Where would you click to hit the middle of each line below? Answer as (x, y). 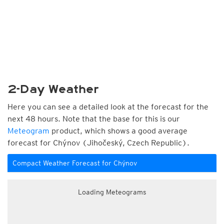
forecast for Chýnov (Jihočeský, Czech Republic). (98, 143)
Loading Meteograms (112, 192)
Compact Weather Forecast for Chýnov (75, 163)
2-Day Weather (53, 89)
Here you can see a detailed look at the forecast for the (108, 107)
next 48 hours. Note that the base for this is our (94, 119)
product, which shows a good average (118, 131)
